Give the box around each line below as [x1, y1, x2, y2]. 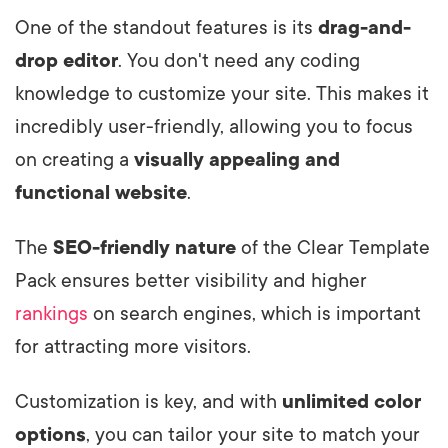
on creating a [15, 148, 134, 171]
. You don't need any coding [118, 49, 360, 72]
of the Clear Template [236, 236, 430, 259]
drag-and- [318, 16, 411, 39]
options [15, 423, 86, 446]
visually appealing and [134, 148, 340, 171]
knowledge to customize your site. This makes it [15, 82, 429, 105]
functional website [15, 181, 187, 204]
